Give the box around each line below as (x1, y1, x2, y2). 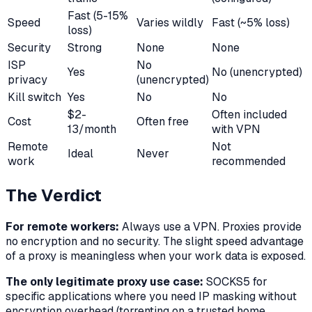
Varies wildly (136, 15, 203, 30)
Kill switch (8, 89, 61, 104)
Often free (136, 114, 189, 129)
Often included (212, 107, 287, 122)
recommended (212, 153, 286, 169)
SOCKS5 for (203, 274, 267, 290)
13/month (68, 121, 116, 136)
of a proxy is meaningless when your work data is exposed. (6, 249, 306, 264)
